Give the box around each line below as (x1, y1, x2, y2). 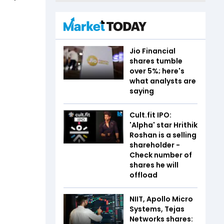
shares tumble (129, 55, 182, 66)
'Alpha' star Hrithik (129, 119, 197, 130)
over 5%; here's (129, 65, 184, 76)
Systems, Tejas (129, 203, 184, 214)
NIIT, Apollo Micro (129, 193, 193, 204)
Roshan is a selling (129, 129, 196, 140)
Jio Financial (129, 45, 175, 56)
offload (129, 169, 157, 180)
